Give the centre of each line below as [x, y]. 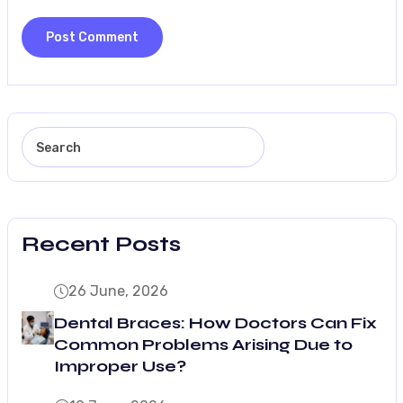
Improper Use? [121, 366]
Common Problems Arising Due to [204, 344]
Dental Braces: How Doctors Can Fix [216, 322]
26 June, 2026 [119, 291]
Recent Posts [101, 244]
